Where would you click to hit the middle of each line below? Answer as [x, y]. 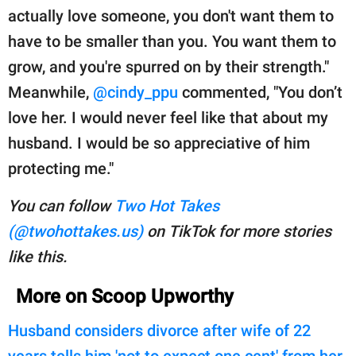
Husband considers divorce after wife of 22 [159, 331]
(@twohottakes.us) [75, 232]
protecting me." [61, 169]
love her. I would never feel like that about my [168, 118]
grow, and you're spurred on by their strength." [168, 67]
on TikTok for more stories [237, 232]
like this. [38, 257]
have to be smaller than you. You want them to [172, 42]
